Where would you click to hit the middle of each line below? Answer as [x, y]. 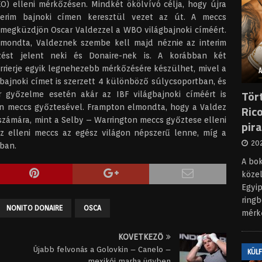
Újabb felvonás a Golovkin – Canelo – [102, 249]
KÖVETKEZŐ [141, 237]
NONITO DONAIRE [35, 208]
